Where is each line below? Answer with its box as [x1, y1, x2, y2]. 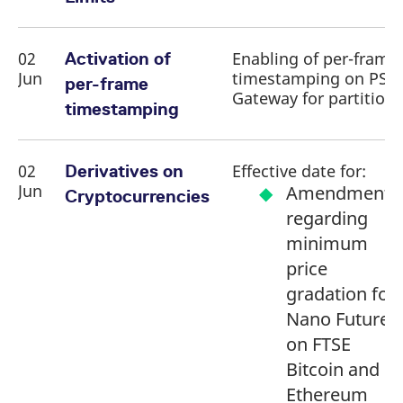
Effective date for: [232, 160, 366, 182]
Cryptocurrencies [65, 186, 210, 206]
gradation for [286, 282, 396, 306]
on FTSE [286, 332, 351, 356]
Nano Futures [286, 307, 399, 331]
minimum [286, 231, 368, 255]
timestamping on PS [232, 67, 388, 89]
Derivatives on [65, 161, 184, 181]
